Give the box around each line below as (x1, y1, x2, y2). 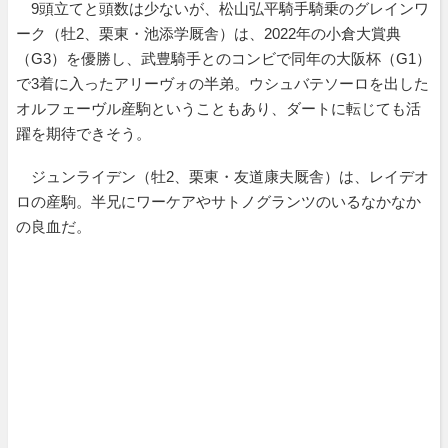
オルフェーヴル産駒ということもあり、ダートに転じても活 (16, 99, 421, 117)
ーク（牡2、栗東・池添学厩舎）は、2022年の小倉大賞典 (16, 24, 401, 42)
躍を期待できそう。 (16, 124, 151, 142)
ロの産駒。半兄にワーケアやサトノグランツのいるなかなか (16, 192, 421, 210)
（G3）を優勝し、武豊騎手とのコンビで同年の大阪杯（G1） (16, 49, 431, 67)
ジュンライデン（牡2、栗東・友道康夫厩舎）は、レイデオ (16, 167, 429, 185)
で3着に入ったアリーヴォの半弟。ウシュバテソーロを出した (16, 74, 429, 92)
